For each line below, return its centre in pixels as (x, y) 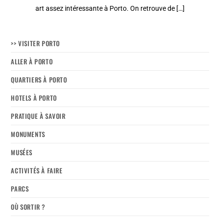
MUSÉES (22, 152)
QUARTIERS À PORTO (39, 80)
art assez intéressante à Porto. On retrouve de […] (110, 9)
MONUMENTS (28, 134)
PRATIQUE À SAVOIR (38, 116)
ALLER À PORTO (32, 62)
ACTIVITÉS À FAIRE (37, 171)
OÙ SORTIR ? (28, 207)
